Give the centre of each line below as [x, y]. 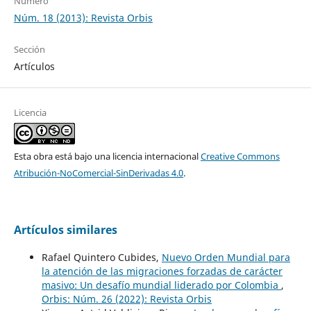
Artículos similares [65, 230]
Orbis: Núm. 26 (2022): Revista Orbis [126, 299]
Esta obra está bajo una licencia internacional [107, 157]
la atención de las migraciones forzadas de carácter [162, 271]
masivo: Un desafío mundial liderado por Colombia [161, 285]
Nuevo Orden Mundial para [226, 258]
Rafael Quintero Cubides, [101, 258]
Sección [29, 50]
